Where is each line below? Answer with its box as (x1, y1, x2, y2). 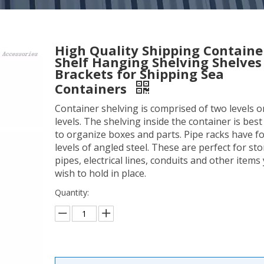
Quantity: (54, 187, 89, 198)
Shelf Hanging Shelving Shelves (54, 53, 262, 71)
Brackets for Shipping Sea (54, 65, 224, 82)
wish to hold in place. (54, 167, 146, 180)
